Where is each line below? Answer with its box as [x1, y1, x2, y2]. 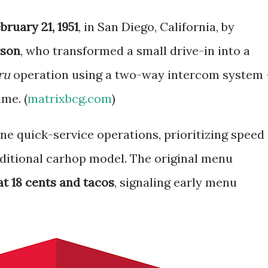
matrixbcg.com [28, 91, 112, 106]
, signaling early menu [114, 175, 237, 190]
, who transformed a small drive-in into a [20, 43, 250, 58]
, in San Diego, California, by [78, 19, 234, 34]
